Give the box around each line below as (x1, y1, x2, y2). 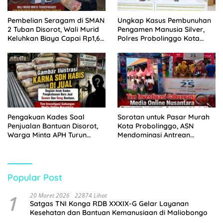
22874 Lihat (75, 191, 107, 200)
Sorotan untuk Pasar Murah (117, 112, 210, 121)
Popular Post (7, 171, 62, 183)
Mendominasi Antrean (117, 130, 190, 139)
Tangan (7, 139, 33, 148)
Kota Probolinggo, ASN (117, 121, 194, 130)
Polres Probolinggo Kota (117, 33, 200, 43)
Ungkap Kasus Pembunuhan (117, 15, 211, 25)
